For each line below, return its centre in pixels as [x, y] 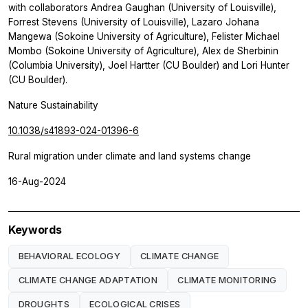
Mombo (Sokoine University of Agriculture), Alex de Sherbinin [143, 51]
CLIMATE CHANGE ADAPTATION [88, 280]
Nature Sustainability [53, 105]
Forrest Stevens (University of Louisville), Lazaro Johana [134, 22]
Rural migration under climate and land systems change [130, 156]
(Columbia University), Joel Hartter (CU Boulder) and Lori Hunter [149, 65]
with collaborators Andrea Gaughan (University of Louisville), [142, 7]
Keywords [35, 229]
